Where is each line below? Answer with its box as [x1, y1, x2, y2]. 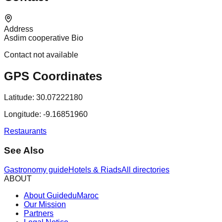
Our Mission [24, 200, 66, 209]
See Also [4, 145, 44, 156]
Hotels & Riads [68, 165, 121, 174]
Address [4, 25, 33, 34]
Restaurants [4, 127, 47, 136]
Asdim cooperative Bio [4, 34, 83, 43]
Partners [24, 209, 54, 218]
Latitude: [4, 93, 34, 102]
